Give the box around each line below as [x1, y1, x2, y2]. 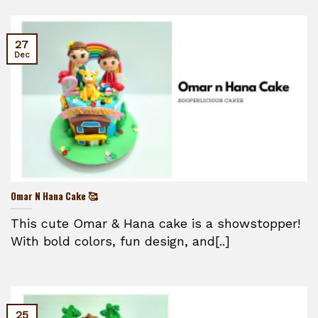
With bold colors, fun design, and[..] [11, 234, 230, 249]
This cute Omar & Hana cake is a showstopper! [11, 216, 300, 231]
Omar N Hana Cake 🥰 [11, 189, 98, 204]
